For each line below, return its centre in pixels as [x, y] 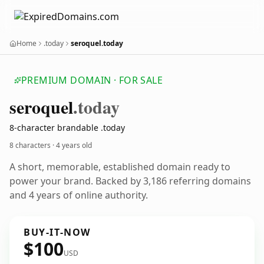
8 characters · [33, 145]
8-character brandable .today [67, 128]
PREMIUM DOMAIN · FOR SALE [92, 80]
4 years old [74, 145]
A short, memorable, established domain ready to [120, 167]
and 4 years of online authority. [79, 195]
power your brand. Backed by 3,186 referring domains [130, 181]
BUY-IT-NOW [57, 232]
